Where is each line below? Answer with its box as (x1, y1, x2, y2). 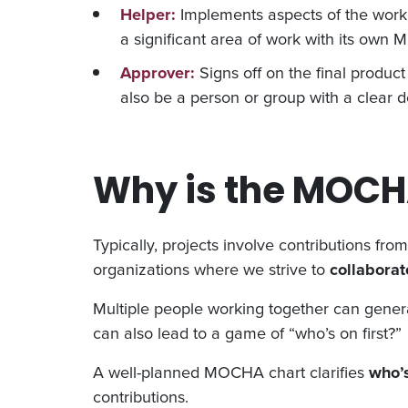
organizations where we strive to (93, 256, 330, 281)
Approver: (120, 59, 195, 85)
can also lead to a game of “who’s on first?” (93, 320, 402, 345)
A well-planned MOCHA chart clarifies (93, 359, 369, 384)
